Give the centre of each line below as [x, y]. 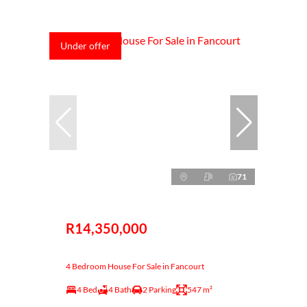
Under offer [85, 46]
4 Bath [120, 290]
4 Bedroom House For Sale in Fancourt [135, 267]
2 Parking [159, 290]
